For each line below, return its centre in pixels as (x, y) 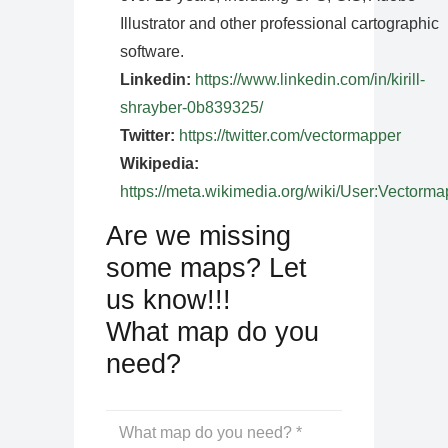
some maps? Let (206, 267)
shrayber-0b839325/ (191, 107)
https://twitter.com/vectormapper (290, 135)
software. (152, 51)
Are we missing (198, 235)
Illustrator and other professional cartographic (279, 23)
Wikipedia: (159, 163)
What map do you (212, 331)
